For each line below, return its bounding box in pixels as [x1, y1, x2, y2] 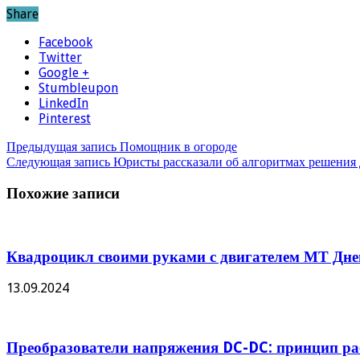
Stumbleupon [39, 80, 118, 96]
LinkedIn [39, 96, 88, 112]
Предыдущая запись [6, 139, 117, 155]
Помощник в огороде [117, 139, 237, 155]
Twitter [39, 50, 82, 66]
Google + [39, 65, 89, 81]
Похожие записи [6, 185, 120, 202]
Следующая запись [6, 154, 110, 170]
